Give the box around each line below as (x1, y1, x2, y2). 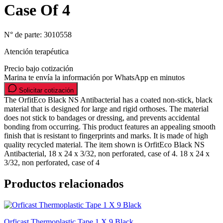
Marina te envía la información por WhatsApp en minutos (4, 73, 185, 82)
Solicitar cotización (17, 86, 74, 94)
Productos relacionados (4, 177, 123, 190)
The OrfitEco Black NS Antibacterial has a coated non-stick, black (4, 95, 213, 104)
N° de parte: (4, 30, 44, 39)
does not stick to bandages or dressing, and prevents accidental (4, 113, 200, 122)
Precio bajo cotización (4, 64, 73, 73)
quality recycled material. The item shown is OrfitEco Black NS (4, 140, 205, 149)
